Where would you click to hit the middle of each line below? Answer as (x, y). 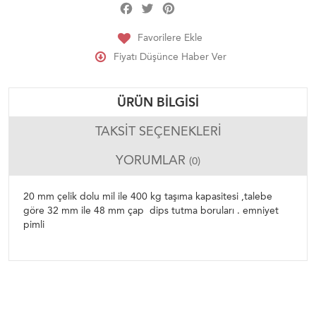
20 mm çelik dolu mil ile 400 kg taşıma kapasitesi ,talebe (148, 197)
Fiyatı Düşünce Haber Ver (170, 56)
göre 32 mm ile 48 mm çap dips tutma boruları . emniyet (151, 211)
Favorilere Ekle (170, 37)
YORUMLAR (152, 160)
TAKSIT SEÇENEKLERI (158, 132)
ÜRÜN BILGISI (158, 103)
